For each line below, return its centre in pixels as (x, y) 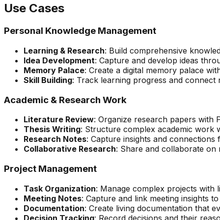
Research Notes (55, 139)
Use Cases (34, 8)
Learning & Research (64, 50)
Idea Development (59, 60)
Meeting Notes (53, 198)
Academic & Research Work (65, 100)
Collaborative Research (70, 149)
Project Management (50, 168)
